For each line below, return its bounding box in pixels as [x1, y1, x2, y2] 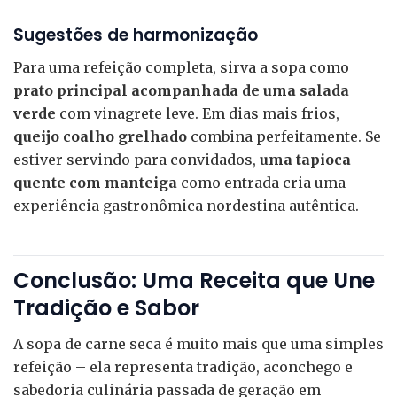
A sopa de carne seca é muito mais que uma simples [13, 335, 384, 354]
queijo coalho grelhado [13, 128, 187, 146]
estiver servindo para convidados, [13, 151, 260, 169]
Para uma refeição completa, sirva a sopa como [13, 58, 349, 77]
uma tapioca [260, 151, 351, 169]
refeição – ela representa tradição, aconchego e [13, 358, 353, 377]
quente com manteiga [13, 174, 177, 192]
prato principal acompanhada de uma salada [13, 82, 349, 100]
